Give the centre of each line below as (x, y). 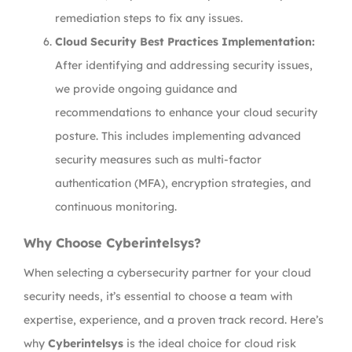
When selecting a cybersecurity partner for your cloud (167, 273)
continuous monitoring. (116, 207)
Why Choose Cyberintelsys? (112, 243)
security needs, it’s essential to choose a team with (158, 296)
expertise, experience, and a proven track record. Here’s (174, 320)
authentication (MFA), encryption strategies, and (183, 183)
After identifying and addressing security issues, (184, 65)
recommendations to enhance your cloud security (186, 112)
